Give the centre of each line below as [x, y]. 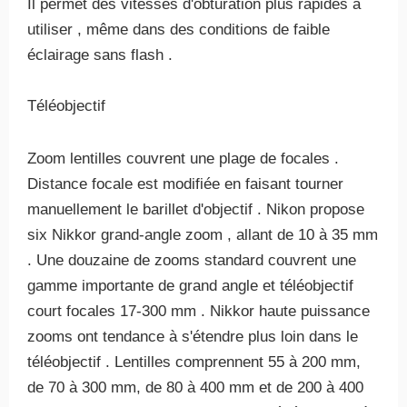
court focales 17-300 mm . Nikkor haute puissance [199, 311]
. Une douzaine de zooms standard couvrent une [192, 260]
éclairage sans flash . [100, 55]
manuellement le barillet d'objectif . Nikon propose [196, 209]
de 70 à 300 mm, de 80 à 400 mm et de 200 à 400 [195, 387]
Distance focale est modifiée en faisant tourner [185, 184]
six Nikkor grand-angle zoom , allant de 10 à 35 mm [203, 235]
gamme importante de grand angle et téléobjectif [190, 286]
